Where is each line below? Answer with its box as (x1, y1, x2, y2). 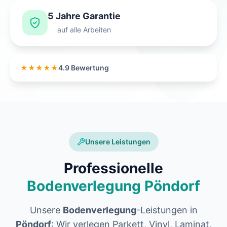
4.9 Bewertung (58, 63, 109, 72)
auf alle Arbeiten (57, 25, 111, 34)
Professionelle (64, 160, 163, 177)
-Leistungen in (136, 205, 198, 216)
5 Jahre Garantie (48, 11, 121, 22)
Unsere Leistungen (85, 137, 150, 146)
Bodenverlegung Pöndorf (27, 177, 200, 195)
